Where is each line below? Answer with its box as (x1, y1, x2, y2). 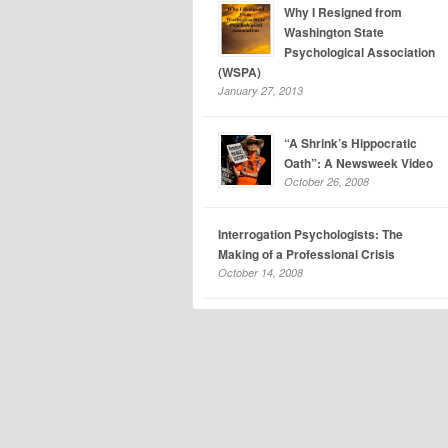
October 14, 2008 (218, 265, 303, 280)
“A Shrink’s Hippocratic (284, 134, 417, 152)
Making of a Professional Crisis (218, 245, 395, 263)
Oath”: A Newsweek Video (284, 154, 433, 172)
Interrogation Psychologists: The (218, 225, 403, 243)
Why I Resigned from (284, 3, 402, 21)
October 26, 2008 (284, 174, 369, 189)
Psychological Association (284, 43, 435, 61)
